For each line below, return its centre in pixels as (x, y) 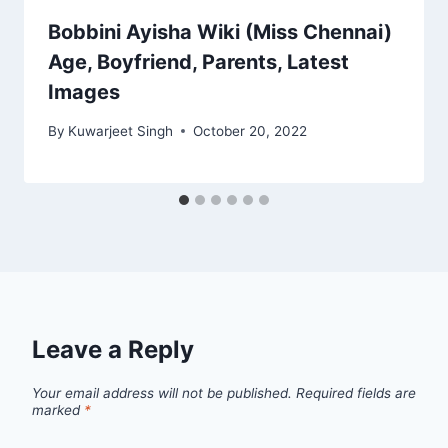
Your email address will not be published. (162, 393)
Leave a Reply (113, 349)
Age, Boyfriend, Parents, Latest (198, 62)
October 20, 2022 (250, 130)
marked (58, 410)
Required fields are (356, 393)
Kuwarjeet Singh (121, 130)
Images (84, 92)
